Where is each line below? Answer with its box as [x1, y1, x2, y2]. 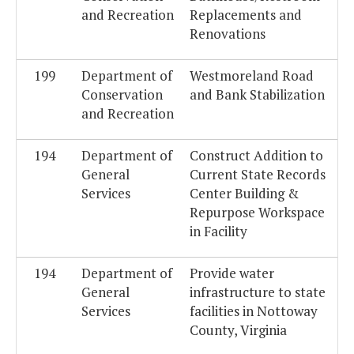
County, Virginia [190, 321, 287, 340]
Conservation [81, 85, 163, 104]
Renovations [190, 24, 265, 43]
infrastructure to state [190, 283, 326, 302]
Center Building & [190, 184, 299, 203]
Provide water [190, 264, 274, 283]
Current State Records [190, 165, 326, 184]
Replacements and [190, 6, 302, 24]
